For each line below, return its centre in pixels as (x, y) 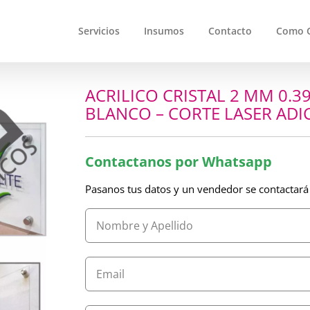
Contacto (230, 31)
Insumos (164, 31)
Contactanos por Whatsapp (179, 162)
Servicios (99, 31)
